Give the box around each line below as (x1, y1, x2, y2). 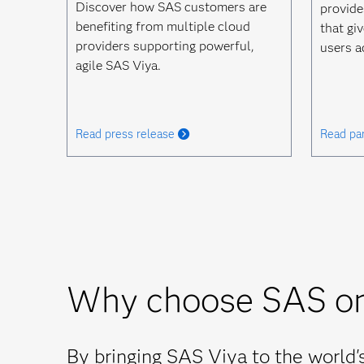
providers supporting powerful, (76, 38, 254, 54)
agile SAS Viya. (76, 58, 161, 73)
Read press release (76, 127, 175, 141)
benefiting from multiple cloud (76, 19, 250, 34)
